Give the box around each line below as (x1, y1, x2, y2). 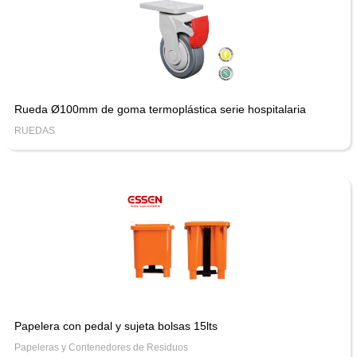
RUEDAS (14, 124, 55, 136)
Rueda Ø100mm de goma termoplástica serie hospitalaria (14, 102, 306, 116)
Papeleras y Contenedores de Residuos (14, 341, 188, 353)
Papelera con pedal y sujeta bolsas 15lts (14, 319, 218, 332)
